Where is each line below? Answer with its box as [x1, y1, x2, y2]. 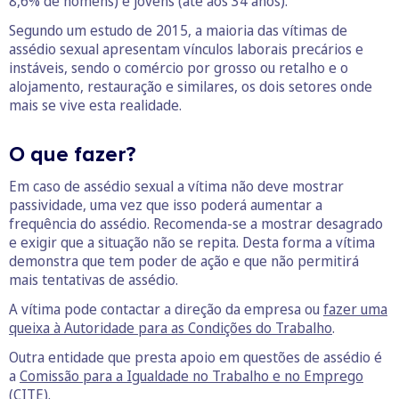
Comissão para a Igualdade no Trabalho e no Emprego [20, 365, 363, 386]
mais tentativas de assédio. [9, 269, 178, 289]
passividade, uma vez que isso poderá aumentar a [9, 194, 322, 215]
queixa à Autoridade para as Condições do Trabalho [9, 317, 332, 338]
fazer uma [323, 298, 387, 319]
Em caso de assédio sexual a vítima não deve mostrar [9, 175, 344, 196]
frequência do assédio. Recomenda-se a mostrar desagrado [9, 213, 383, 233]
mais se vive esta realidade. [9, 94, 182, 115]
